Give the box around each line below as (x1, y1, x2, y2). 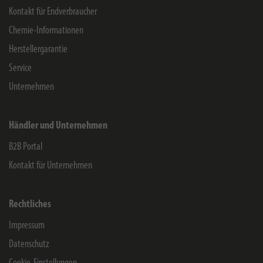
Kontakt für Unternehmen (9, 160, 92, 171)
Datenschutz (9, 239, 49, 250)
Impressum (9, 220, 45, 231)
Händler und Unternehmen (9, 120, 107, 131)
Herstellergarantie (9, 44, 68, 55)
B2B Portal (9, 141, 42, 153)
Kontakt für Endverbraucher (9, 6, 97, 18)
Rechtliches (9, 199, 51, 210)
